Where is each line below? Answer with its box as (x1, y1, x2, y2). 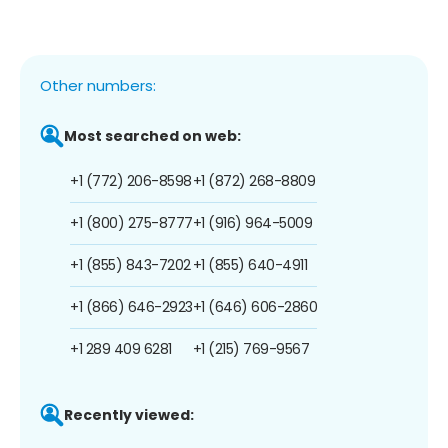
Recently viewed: (64, 404, 194, 425)
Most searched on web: (64, 125, 241, 146)
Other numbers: (40, 74, 156, 96)
